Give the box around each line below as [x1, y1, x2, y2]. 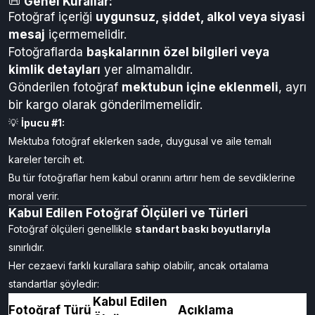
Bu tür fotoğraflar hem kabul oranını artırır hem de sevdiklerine [8, 172, 295, 184]
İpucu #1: [21, 117, 65, 129]
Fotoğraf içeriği [8, 10, 96, 24]
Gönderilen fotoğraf [8, 80, 122, 94]
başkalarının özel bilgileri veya [86, 45, 269, 59]
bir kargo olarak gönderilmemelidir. [8, 98, 202, 112]
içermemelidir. [45, 27, 127, 41]
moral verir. [8, 190, 59, 202]
